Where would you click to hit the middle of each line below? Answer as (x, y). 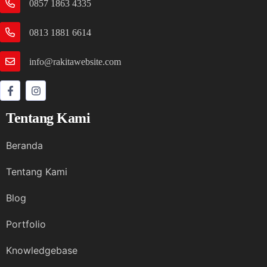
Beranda (24, 146)
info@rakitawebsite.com (75, 61)
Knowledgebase (42, 251)
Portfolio (26, 224)
